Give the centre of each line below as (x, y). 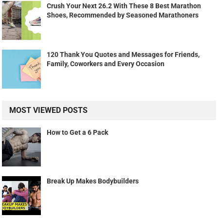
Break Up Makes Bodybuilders (93, 181)
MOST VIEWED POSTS (49, 110)
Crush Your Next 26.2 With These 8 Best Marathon (124, 6)
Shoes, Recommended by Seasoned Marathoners (123, 15)
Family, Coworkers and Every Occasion (106, 64)
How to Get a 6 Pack (78, 132)
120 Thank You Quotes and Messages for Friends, (123, 54)
